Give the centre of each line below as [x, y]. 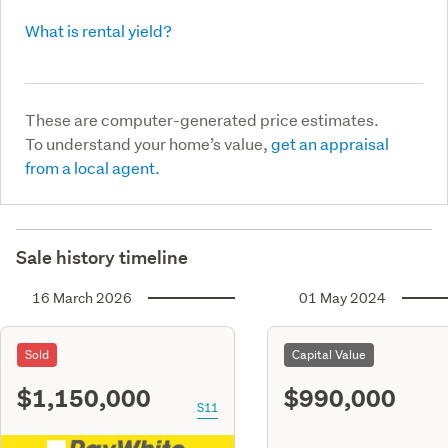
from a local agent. [92, 167]
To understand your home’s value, [148, 143]
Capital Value [329, 354]
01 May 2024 [342, 297]
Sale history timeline [102, 257]
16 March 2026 [82, 297]
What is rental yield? [98, 30]
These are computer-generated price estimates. [202, 119]
